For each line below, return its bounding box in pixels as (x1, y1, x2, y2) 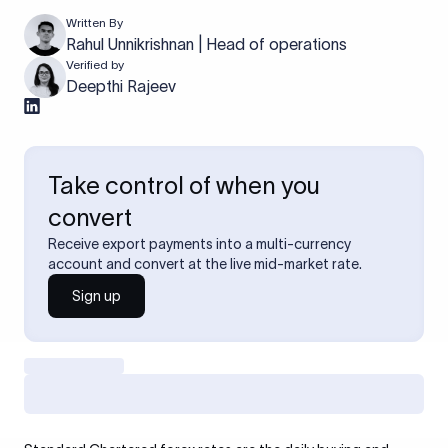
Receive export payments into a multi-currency (48, 236, 351, 252)
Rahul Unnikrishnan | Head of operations (66, 35, 347, 53)
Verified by (66, 58, 124, 71)
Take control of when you (48, 172, 320, 199)
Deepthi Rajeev (66, 77, 176, 95)
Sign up (72, 288, 121, 304)
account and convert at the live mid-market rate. (48, 256, 362, 272)
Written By (66, 16, 123, 29)
